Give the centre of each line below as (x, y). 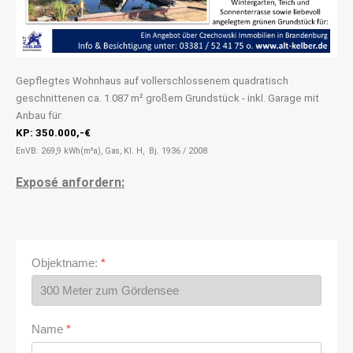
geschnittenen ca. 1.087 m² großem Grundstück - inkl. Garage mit (167, 98)
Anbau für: (39, 115)
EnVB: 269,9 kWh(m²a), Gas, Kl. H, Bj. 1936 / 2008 (111, 150)
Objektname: (66, 262)
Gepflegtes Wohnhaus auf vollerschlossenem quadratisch (152, 80)
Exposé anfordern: (70, 182)
